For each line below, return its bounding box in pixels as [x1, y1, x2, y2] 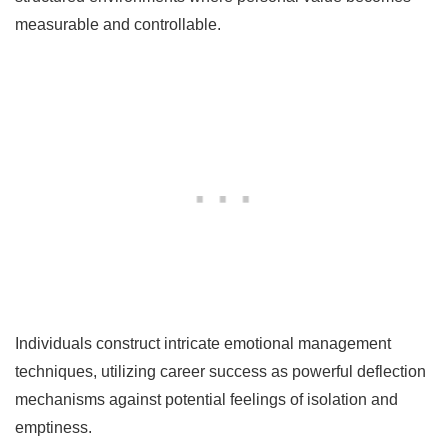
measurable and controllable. [15, 15, 221, 33]
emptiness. [15, 418, 92, 436]
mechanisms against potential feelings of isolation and [15, 390, 398, 408]
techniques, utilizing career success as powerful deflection [15, 362, 426, 380]
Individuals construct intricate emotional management [15, 334, 391, 352]
